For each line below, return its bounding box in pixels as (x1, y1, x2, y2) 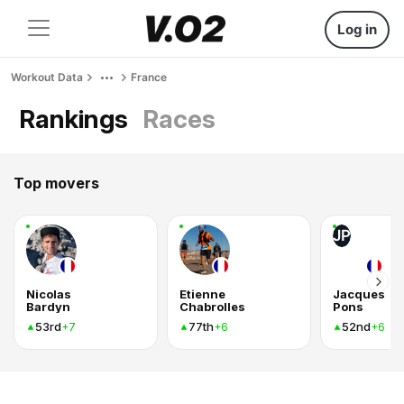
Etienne (179, 287, 225, 301)
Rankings (19, 104, 128, 134)
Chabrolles (179, 299, 245, 314)
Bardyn (26, 299, 70, 314)
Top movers (14, 174, 99, 192)
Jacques (333, 287, 385, 301)
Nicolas (26, 287, 71, 301)
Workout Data (11, 70, 83, 84)
